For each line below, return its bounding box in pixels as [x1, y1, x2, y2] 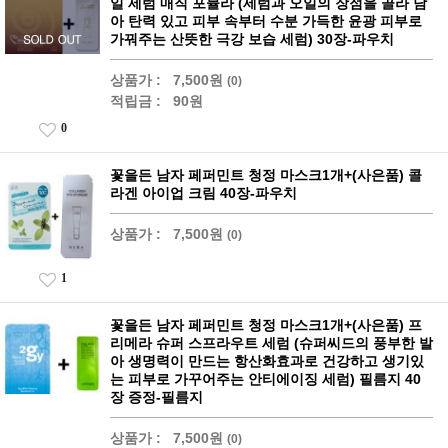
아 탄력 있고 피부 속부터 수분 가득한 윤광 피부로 [110, 13, 422, 29]
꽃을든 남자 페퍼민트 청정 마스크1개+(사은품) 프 [110, 317, 422, 333]
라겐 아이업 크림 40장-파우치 [110, 185, 297, 201]
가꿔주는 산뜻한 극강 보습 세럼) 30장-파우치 [110, 31, 394, 47]
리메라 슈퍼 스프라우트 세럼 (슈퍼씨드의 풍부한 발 [110, 335, 433, 351]
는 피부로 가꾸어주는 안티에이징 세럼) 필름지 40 [110, 371, 421, 387]
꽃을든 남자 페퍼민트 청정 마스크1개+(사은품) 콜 [110, 167, 422, 183]
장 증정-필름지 [110, 389, 203, 405]
